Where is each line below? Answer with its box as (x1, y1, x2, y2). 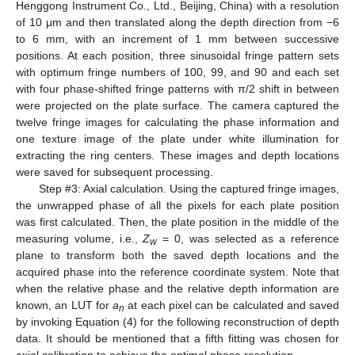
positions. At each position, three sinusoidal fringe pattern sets (16, 49, 339, 63)
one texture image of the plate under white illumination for (16, 132, 339, 146)
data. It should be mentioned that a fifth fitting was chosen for (16, 332, 339, 345)
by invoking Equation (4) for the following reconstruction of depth (16, 315, 339, 329)
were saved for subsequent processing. (16, 166, 213, 179)
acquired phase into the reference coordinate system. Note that (16, 265, 339, 279)
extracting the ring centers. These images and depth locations (16, 149, 339, 162)
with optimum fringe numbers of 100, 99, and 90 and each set (16, 66, 339, 79)
